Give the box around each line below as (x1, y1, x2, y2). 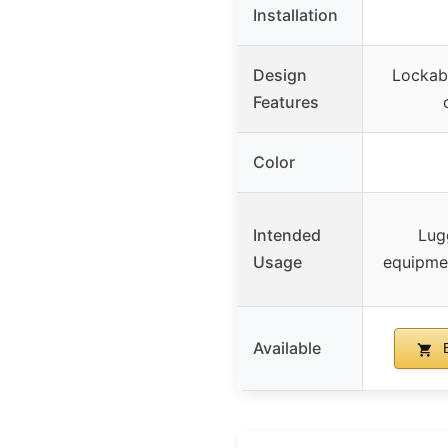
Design (253, 65, 307, 86)
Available (253, 338, 321, 359)
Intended (253, 225, 321, 246)
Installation (253, 5, 338, 26)
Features (253, 92, 319, 113)
